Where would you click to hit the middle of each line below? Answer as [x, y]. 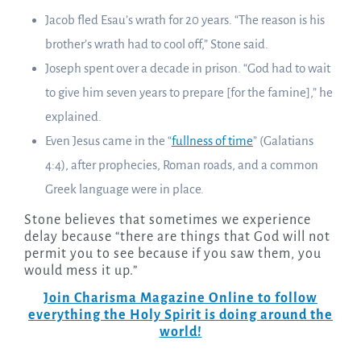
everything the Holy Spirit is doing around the [180, 315]
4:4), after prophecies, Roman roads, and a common [181, 165]
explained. [73, 117]
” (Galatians [283, 141]
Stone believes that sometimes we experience [167, 220]
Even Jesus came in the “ [108, 141]
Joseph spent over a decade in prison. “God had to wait [187, 68]
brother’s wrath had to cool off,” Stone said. [156, 44]
